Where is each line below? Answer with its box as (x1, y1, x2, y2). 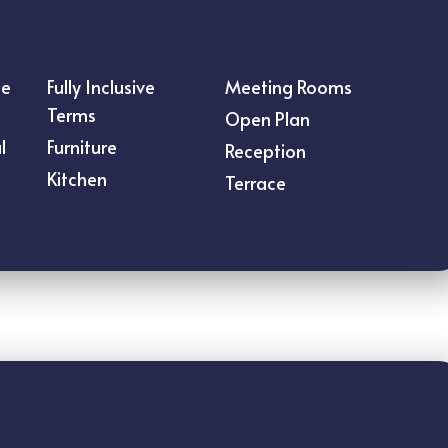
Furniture (47, 134, 117, 159)
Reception (224, 138, 306, 163)
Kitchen (47, 166, 107, 191)
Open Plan (224, 106, 310, 131)
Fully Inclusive (47, 74, 155, 99)
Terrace (224, 170, 286, 195)
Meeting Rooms (224, 74, 352, 99)
